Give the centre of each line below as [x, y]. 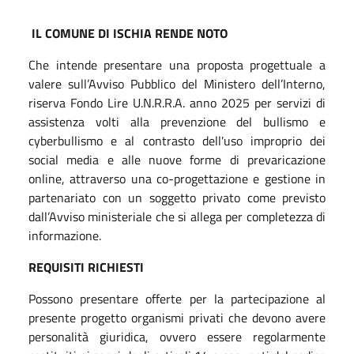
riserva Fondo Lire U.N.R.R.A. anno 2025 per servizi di [177, 102]
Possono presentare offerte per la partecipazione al [177, 298]
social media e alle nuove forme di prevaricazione [177, 159]
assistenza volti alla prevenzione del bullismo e [177, 121]
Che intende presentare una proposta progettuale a [177, 64]
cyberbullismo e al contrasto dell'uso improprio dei [177, 140]
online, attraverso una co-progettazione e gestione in [177, 178]
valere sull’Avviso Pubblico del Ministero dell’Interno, [177, 83]
